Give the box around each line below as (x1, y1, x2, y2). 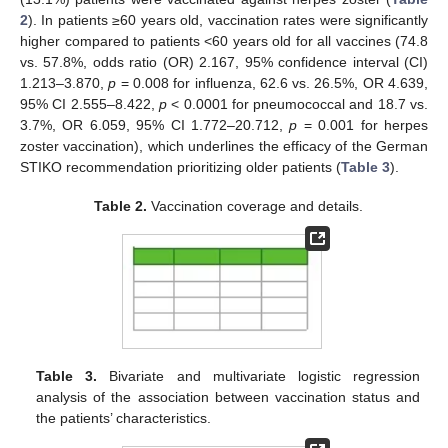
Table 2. (93, 197, 147, 214)
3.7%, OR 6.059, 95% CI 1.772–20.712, (20, 117, 290, 134)
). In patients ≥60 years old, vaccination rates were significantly (28, 12, 428, 29)
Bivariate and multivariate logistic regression (97, 368, 420, 385)
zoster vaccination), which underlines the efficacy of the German (20, 138, 428, 155)
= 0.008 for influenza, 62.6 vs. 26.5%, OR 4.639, (116, 75, 429, 92)
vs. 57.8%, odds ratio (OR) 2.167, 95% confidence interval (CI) (20, 54, 428, 71)
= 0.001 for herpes (297, 117, 429, 134)
